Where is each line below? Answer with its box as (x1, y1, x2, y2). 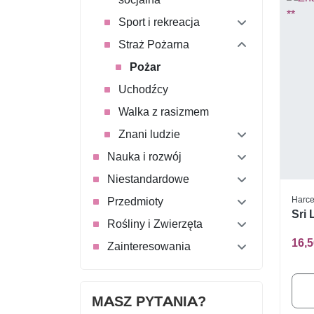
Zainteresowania (107, 239, 191, 253)
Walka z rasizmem (118, 104, 209, 118)
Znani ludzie (118, 127, 180, 141)
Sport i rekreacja (118, 15, 200, 29)
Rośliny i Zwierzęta (107, 217, 203, 231)
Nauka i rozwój (107, 149, 182, 163)
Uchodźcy (118, 82, 168, 96)
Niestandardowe (107, 172, 189, 186)
